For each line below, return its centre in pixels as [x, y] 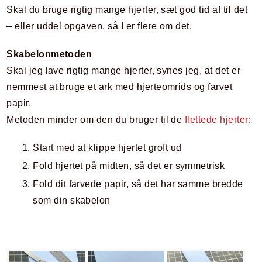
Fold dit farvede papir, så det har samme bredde [138, 184]
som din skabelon [72, 201]
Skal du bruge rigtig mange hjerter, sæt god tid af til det [127, 10]
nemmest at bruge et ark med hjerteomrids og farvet [120, 87]
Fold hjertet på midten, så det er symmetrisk [129, 166]
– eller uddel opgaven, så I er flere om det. [99, 26]
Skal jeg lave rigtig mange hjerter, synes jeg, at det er [124, 71]
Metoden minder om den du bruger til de [96, 120]
